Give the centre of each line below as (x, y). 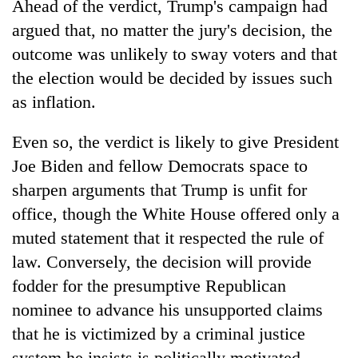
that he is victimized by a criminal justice (159, 333)
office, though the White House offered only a (176, 213)
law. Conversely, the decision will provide (162, 261)
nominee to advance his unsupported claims (167, 309)
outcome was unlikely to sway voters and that (175, 54)
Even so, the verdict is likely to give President (175, 141)
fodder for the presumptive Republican (149, 285)
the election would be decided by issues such (172, 78)
